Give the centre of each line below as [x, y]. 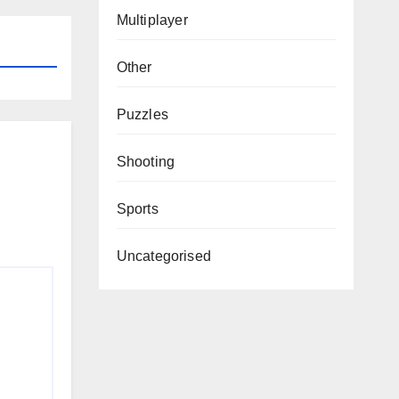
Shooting [146, 162]
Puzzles [142, 114]
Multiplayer [152, 20]
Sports [137, 209]
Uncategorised [164, 256]
